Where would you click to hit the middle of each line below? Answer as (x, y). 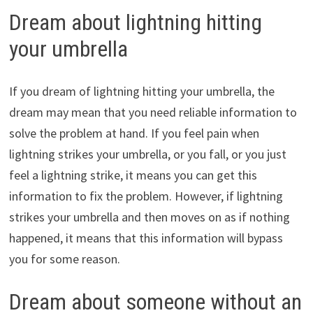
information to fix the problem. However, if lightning (146, 196)
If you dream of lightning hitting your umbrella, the (141, 91)
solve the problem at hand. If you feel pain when (134, 133)
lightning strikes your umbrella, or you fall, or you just (147, 154)
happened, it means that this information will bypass (146, 238)
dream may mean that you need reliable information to (153, 112)
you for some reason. (64, 259)
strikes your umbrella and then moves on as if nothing (149, 217)
